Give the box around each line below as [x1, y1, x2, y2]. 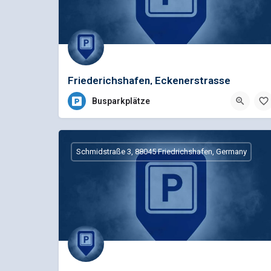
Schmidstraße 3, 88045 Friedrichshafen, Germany [76, 147, 247, 157]
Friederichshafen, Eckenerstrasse [68, 74, 230, 87]
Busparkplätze [92, 96, 150, 106]
